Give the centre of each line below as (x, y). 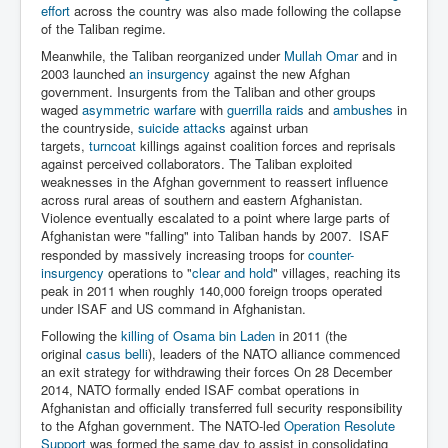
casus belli (117, 353)
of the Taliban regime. (103, 28)
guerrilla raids (265, 109)
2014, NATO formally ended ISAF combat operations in (200, 389)
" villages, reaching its (337, 272)
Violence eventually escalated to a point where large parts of (215, 217)
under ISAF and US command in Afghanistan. (173, 308)
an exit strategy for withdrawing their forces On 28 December (216, 371)
